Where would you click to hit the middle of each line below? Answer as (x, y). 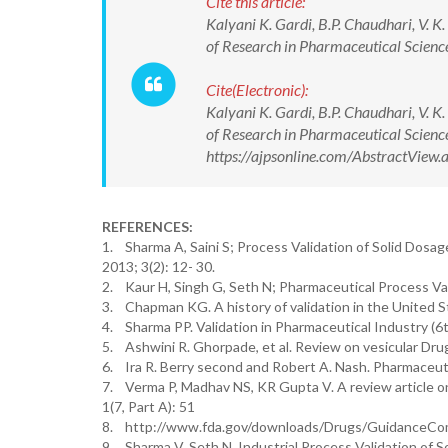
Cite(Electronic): (257, 89)
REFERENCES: (147, 226)
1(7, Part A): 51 (148, 406)
